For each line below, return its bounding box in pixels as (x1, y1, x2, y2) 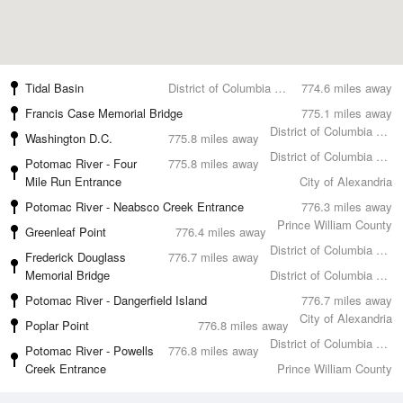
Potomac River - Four (25, 155, 137, 172)
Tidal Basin (25, 79, 84, 96)
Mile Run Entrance (25, 173, 121, 190)
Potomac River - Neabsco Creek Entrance (25, 198, 244, 215)
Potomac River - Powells (25, 342, 154, 359)
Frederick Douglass (25, 248, 126, 265)
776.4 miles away (175, 223, 266, 240)
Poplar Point (25, 317, 89, 334)
